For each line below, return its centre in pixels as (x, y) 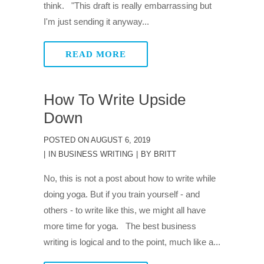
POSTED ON (66, 140)
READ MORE (96, 54)
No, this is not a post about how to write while (130, 178)
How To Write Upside (115, 100)
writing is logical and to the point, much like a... (132, 242)
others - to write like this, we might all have (125, 210)
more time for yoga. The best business (120, 226)
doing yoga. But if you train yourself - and (122, 194)
